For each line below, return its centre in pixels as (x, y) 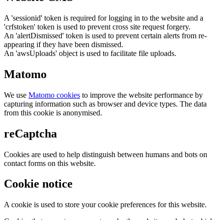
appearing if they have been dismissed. (64, 44)
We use (16, 95)
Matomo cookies (54, 95)
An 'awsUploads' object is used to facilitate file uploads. (90, 53)
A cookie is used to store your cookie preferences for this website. (105, 205)
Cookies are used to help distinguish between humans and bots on (106, 154)
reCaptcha (30, 133)
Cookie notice (38, 184)
